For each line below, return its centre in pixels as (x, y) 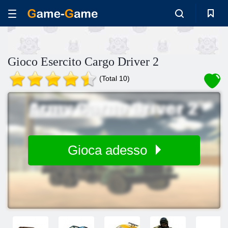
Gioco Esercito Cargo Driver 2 (83, 62)
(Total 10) (115, 78)
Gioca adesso (109, 150)
